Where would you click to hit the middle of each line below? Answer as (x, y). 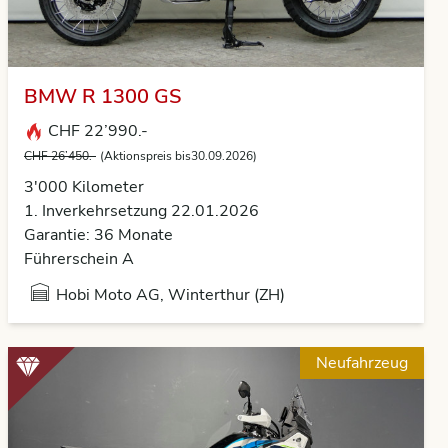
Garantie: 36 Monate (98, 235)
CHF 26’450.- (60, 156)
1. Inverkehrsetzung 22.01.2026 (141, 211)
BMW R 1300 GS (102, 96)
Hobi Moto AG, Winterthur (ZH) (170, 295)
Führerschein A (79, 259)
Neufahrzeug (362, 363)
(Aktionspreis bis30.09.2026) (178, 156)
